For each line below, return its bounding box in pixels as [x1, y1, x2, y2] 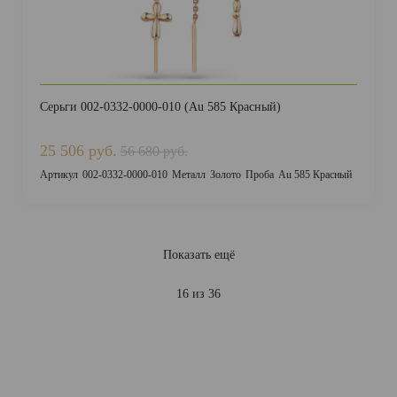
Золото [210, 168, 241, 181]
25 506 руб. [40, 142, 117, 160]
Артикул [40, 168, 78, 181]
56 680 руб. [121, 144, 188, 159]
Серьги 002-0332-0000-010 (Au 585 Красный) [40, 100, 281, 113]
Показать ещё [162, 247, 235, 261]
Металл [172, 168, 206, 181]
